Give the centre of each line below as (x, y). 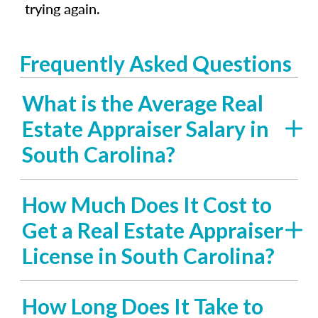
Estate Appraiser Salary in (146, 128)
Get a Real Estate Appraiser (153, 230)
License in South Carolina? (148, 256)
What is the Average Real (143, 103)
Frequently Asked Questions (156, 63)
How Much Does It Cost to (147, 204)
